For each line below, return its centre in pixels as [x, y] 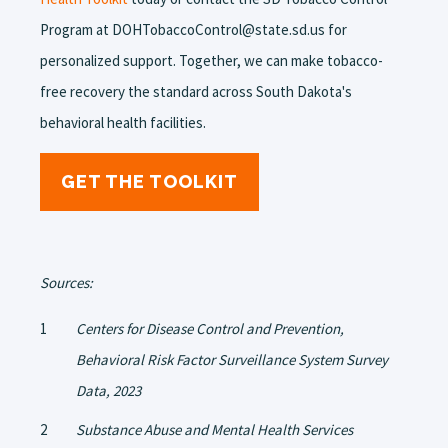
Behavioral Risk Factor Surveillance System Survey [232, 359]
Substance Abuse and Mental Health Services [214, 429]
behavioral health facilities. [123, 122]
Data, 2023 [108, 390]
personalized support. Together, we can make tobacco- [211, 60]
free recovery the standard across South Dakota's [196, 91]
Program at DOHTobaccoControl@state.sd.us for [193, 29]
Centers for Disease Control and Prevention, [210, 328]
